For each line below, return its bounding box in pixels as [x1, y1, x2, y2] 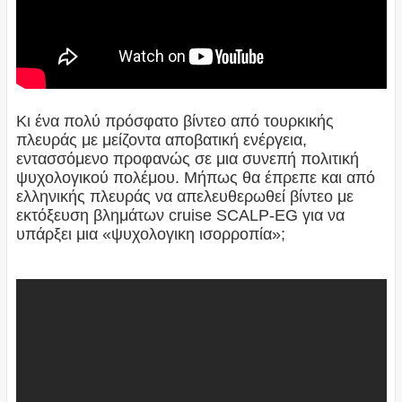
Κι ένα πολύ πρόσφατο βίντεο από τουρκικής [15, 111, 334, 130]
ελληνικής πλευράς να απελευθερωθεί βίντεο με [15, 187, 354, 205]
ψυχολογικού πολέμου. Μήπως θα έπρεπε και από [15, 168, 375, 187]
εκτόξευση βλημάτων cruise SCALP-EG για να [15, 205, 345, 224]
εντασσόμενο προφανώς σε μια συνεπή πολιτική [15, 149, 359, 168]
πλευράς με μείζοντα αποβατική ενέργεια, [15, 130, 307, 149]
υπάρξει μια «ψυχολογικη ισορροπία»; [15, 224, 285, 243]
